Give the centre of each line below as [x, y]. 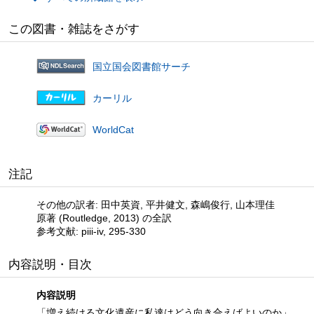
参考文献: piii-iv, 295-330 [91, 231]
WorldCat [113, 129]
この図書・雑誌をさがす [74, 29]
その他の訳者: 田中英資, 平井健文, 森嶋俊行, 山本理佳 [156, 204]
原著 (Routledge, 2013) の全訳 [104, 218]
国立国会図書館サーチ [142, 66]
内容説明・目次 [50, 264]
